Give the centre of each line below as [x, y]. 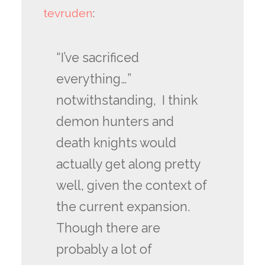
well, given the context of [131, 185]
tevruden [68, 13]
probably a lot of [104, 249]
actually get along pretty [128, 164]
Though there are [108, 228]
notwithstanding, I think [127, 100]
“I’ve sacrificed [97, 57]
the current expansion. [123, 206]
